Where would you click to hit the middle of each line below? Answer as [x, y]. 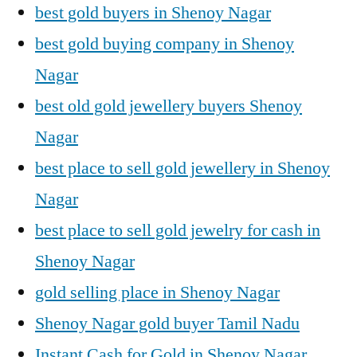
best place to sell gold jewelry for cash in [178, 230]
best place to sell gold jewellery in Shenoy [182, 168]
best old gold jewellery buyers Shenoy [169, 106]
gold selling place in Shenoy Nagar [157, 292]
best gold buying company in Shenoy [165, 44]
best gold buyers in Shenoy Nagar [153, 13]
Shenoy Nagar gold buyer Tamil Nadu [167, 324]
